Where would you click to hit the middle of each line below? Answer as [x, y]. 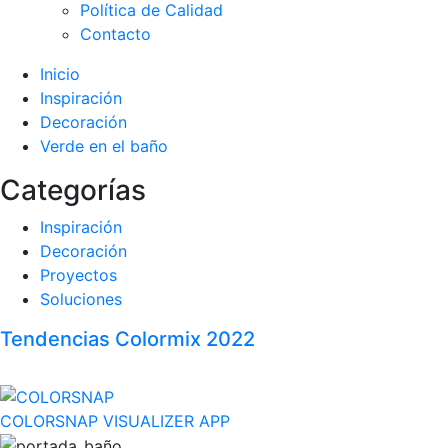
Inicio [60, 74]
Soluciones [81, 299]
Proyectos [78, 275]
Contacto [115, 34]
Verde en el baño [104, 146]
